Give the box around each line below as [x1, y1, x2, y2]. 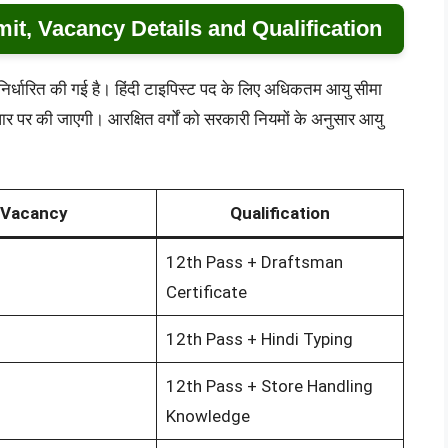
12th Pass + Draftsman [165, 252, 343, 273]
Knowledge [165, 406, 250, 427]
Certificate [165, 282, 247, 303]
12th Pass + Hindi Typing [165, 329, 353, 350]
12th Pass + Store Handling [165, 376, 373, 397]
